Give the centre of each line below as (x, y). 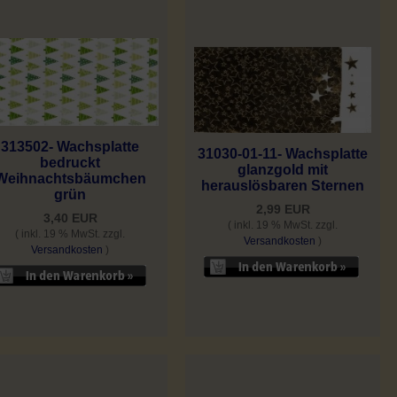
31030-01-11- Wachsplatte (283, 154)
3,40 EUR (70, 218)
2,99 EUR (283, 210)
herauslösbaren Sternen (283, 186)
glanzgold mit (283, 170)
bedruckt (70, 162)
